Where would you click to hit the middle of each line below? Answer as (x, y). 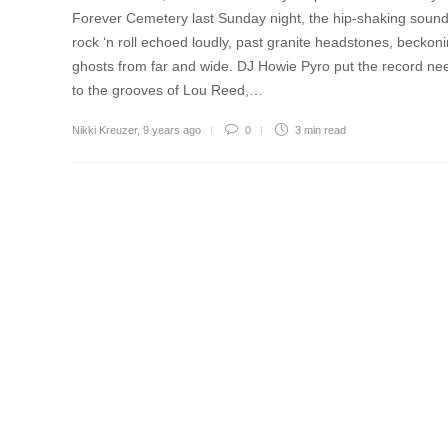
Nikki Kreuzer (104, 130)
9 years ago (172, 130)
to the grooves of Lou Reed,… (167, 90)
